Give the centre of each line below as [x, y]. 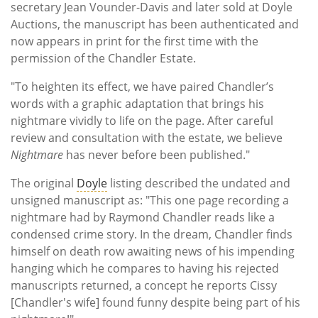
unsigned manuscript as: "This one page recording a [150, 200]
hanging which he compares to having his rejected [145, 268]
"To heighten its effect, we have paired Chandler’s [142, 86]
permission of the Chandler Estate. [103, 58]
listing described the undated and [199, 183]
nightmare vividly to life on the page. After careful [142, 120]
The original [44, 183]
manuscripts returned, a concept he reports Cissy [144, 285]
